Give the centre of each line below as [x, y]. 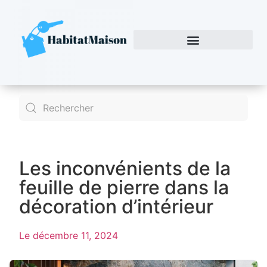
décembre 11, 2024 [75, 235]
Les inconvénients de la [125, 168]
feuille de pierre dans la [124, 187]
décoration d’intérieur [116, 207]
